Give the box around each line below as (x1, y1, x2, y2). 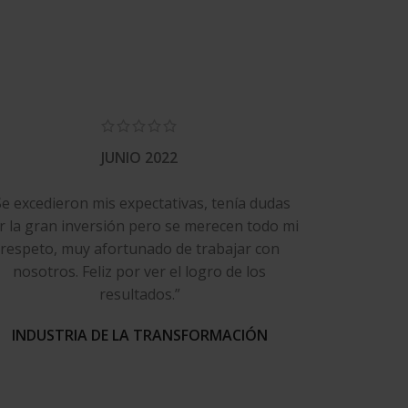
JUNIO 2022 (101, 148, 178, 168)
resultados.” (98, 284, 180, 305)
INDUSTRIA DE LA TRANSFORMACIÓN (11, 325, 268, 346)
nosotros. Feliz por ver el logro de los (13, 261, 267, 282)
